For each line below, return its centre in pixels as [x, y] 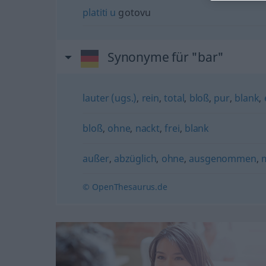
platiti [95, 12]
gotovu [134, 12]
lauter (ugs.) [110, 98]
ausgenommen [223, 158]
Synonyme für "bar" [166, 57]
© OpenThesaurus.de [125, 186]
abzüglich [135, 158]
